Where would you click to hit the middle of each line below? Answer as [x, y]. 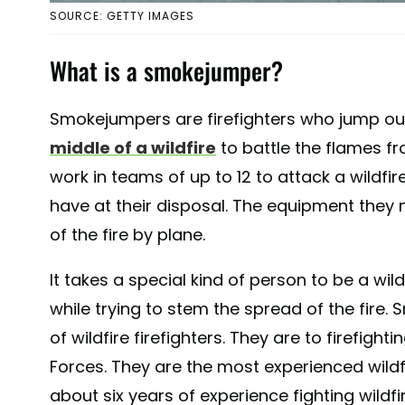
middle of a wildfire [133, 148]
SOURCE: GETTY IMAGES [122, 16]
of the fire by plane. [127, 235]
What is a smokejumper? [166, 71]
